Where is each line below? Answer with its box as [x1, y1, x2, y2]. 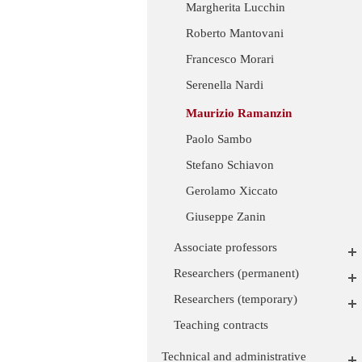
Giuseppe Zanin [186, 210, 266, 224]
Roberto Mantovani [186, 27, 284, 40]
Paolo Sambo [186, 133, 252, 146]
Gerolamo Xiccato [186, 184, 278, 198]
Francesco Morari [186, 53, 274, 66]
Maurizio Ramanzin [186, 107, 292, 120]
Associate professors [174, 241, 277, 255]
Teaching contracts [174, 318, 268, 332]
